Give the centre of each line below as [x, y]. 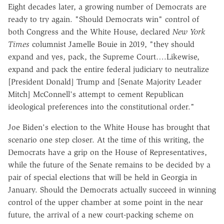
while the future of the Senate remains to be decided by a [109, 164]
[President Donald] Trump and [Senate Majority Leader [105, 81]
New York [189, 31]
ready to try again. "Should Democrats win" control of [103, 19]
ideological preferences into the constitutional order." [101, 106]
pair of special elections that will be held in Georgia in [102, 177]
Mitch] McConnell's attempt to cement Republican [96, 94]
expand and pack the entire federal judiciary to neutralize [108, 69]
